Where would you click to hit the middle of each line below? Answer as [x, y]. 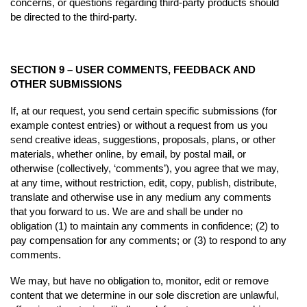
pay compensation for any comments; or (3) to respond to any [148, 240]
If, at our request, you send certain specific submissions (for [144, 110]
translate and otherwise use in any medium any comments [141, 197]
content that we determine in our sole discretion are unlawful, [145, 295]
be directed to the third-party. [74, 17]
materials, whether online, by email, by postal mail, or [128, 153]
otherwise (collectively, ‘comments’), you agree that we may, [145, 168]
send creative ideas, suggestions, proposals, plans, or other [143, 139]
